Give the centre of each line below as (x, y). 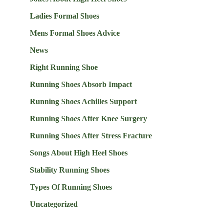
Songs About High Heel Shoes (78, 153)
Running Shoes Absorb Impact (81, 85)
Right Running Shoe (64, 67)
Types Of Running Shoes (71, 187)
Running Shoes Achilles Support (83, 102)
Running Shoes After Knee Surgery (88, 119)
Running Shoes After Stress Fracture (91, 136)
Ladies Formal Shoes (64, 16)
